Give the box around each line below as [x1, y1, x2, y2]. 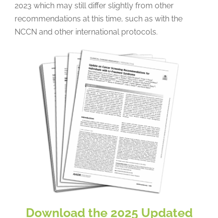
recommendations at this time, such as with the [14, 14, 182, 24]
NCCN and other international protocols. [14, 27, 158, 37]
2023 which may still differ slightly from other [14, 1, 174, 11]
